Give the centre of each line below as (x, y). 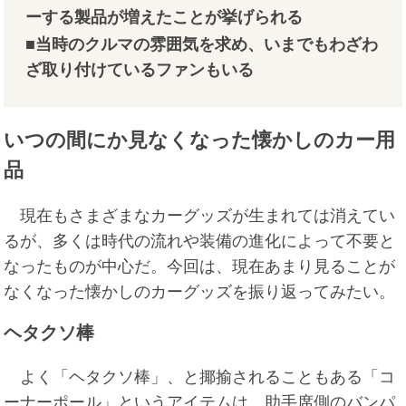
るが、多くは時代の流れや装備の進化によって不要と (200, 241)
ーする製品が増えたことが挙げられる (164, 18)
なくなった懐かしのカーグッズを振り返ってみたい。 (200, 291)
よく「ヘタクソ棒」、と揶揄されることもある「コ (200, 377)
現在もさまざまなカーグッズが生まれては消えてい (200, 215)
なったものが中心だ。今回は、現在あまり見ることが (200, 266)
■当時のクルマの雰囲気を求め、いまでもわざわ (202, 45)
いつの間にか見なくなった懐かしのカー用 (200, 140)
